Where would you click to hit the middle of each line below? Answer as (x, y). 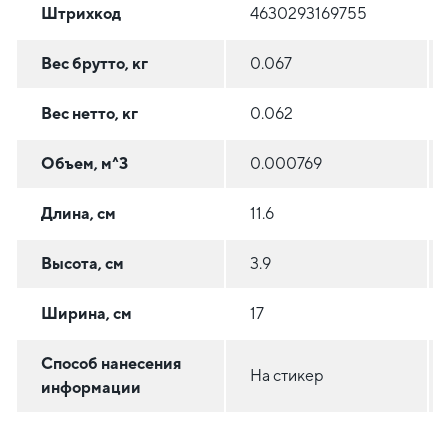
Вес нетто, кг (89, 114)
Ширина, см (86, 314)
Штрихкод (81, 14)
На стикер (287, 376)
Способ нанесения (111, 364)
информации (91, 388)
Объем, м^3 (84, 164)
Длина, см (78, 214)
